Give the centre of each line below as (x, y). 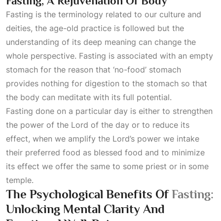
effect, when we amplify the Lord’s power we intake (103, 139)
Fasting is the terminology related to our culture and (104, 14)
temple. (20, 180)
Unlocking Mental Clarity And (85, 209)
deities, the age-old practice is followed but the (95, 28)
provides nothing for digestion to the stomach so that (107, 83)
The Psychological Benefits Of (89, 194)
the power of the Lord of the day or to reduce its (98, 125)
